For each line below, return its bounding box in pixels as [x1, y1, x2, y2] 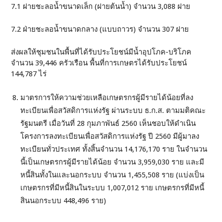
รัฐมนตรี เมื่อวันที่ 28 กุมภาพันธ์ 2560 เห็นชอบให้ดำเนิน [20, 119, 196, 128]
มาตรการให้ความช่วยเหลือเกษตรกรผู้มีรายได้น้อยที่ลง [20, 93, 194, 103]
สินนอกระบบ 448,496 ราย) [20, 196, 107, 206]
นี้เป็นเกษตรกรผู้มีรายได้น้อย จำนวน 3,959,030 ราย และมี [20, 158, 205, 167]
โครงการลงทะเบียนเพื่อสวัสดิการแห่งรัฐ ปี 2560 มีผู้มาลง [20, 132, 200, 141]
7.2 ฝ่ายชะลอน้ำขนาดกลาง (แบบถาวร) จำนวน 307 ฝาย [11, 25, 189, 34]
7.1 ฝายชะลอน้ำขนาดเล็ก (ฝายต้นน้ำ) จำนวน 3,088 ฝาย [11, 2, 191, 11]
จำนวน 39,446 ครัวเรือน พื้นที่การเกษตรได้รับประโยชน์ [11, 58, 187, 68]
